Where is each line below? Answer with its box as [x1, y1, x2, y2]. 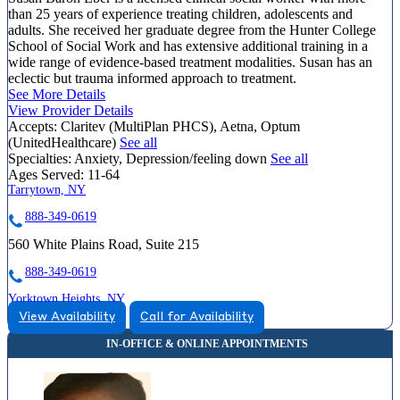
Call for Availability [140, 311, 254, 323]
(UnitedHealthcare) [8, 134, 120, 150]
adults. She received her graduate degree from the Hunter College [8, 21, 376, 37]
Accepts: [8, 118, 57, 134]
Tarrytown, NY [8, 182, 86, 196]
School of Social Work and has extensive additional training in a [8, 37, 368, 54]
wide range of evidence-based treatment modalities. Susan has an [8, 54, 372, 70]
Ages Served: [8, 166, 84, 182]
